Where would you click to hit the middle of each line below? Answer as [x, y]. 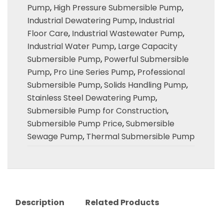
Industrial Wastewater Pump [127, 34]
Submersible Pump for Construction [97, 111]
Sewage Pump [55, 137]
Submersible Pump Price [75, 124]
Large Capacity [148, 47]
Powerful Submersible [146, 59]
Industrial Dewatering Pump [81, 21]
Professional [161, 72]
